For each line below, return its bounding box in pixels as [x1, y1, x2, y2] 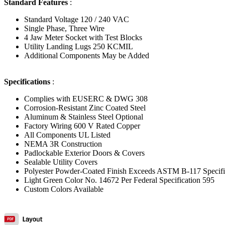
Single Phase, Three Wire [24, 24, 104, 33]
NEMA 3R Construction [24, 139, 106, 148]
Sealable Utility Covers [24, 157, 101, 166]
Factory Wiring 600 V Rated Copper [24, 121, 144, 130]
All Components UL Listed [24, 130, 115, 139]
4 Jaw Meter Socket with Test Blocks [24, 33, 142, 42]
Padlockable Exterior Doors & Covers [24, 148, 149, 157]
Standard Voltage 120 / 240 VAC [24, 15, 129, 24]
